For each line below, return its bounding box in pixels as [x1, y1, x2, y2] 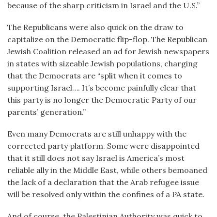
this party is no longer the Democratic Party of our [7, 95, 197, 105]
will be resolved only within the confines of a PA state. [7, 189, 204, 199]
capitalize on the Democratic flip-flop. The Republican [7, 34, 207, 44]
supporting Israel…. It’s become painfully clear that [7, 83, 196, 93]
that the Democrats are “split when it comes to [7, 71, 182, 80]
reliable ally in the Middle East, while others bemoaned [7, 165, 207, 175]
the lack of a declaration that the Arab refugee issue [7, 177, 199, 187]
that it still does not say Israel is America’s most [7, 153, 185, 163]
